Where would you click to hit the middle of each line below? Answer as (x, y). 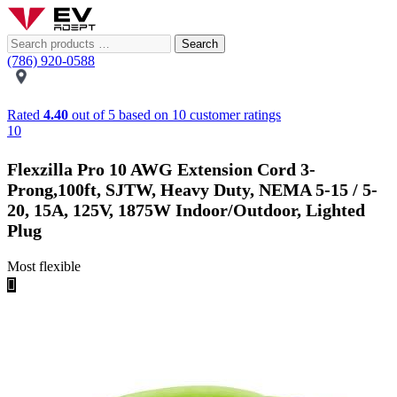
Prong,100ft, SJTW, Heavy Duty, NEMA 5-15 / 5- (192, 190)
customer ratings (234, 115)
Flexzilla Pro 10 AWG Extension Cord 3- (161, 170)
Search (200, 44)
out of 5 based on (120, 115)
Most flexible (44, 267)
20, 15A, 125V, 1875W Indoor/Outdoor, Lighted (186, 210)
